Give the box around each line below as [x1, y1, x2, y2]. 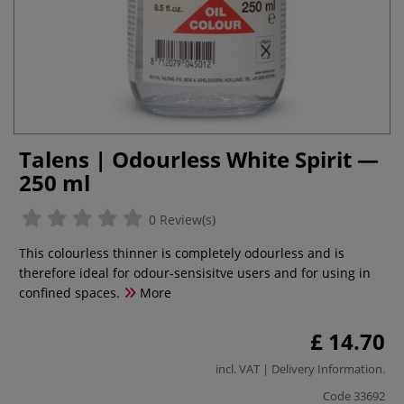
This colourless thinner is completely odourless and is [19, 244, 344, 262]
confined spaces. [19, 284, 120, 301]
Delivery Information [271, 360, 382, 377]
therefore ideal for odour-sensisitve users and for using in [19, 264, 371, 281]
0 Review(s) [145, 211, 216, 228]
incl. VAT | [216, 360, 271, 377]
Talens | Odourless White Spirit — [19, 144, 379, 174]
